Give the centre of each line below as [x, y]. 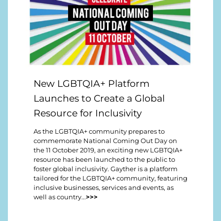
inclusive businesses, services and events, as [104, 187]
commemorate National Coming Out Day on [105, 141]
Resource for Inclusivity [88, 113]
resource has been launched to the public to [104, 159]
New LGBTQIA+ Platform [92, 84]
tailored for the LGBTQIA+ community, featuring [110, 178]
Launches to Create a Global [99, 98]
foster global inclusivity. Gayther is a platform [106, 169]
